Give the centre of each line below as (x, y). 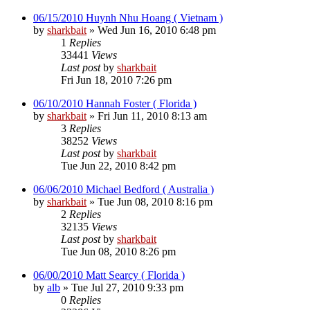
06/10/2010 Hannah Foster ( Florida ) (115, 103)
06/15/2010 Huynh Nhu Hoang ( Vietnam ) (128, 17)
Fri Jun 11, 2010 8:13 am (152, 116)
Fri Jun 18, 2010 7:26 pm (116, 80)
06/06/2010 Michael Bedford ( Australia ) (124, 189)
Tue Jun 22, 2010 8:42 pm (118, 165)
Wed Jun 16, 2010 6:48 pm (157, 30)
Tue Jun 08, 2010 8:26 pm (118, 251)
